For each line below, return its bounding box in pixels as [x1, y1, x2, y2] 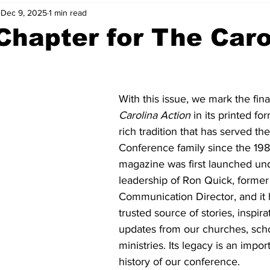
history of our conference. [119, 256, 240, 268]
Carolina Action [119, 109, 193, 121]
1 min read [49, 7, 87, 17]
